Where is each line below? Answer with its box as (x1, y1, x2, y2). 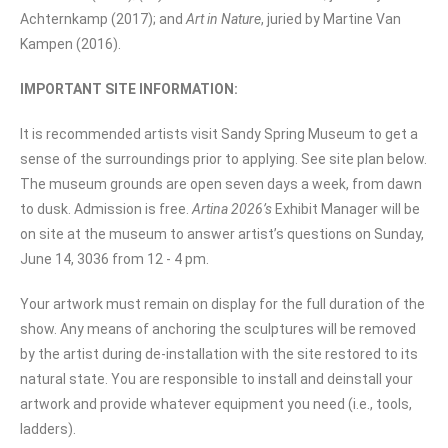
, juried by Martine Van (261, 10, 401, 27)
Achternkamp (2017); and (20, 10, 186, 27)
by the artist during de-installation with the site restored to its (20, 345, 418, 362)
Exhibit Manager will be (272, 200, 420, 217)
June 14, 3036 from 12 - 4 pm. (20, 250, 209, 267)
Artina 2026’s (192, 200, 272, 217)
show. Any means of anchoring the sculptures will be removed (20, 320, 416, 337)
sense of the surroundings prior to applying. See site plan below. (20, 150, 427, 167)
